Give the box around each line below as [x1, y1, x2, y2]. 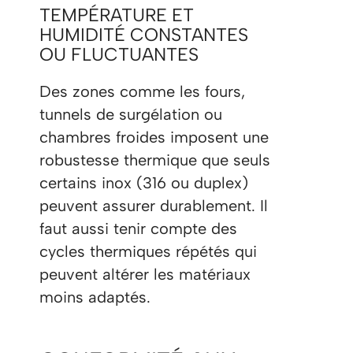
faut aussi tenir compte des [39, 219, 237, 239]
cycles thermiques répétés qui [39, 242, 257, 262]
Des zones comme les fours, [39, 82, 245, 102]
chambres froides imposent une [39, 128, 269, 147]
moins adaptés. [39, 288, 150, 307]
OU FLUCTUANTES [39, 43, 199, 66]
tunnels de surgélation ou [39, 105, 222, 124]
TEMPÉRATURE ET [39, 4, 194, 27]
